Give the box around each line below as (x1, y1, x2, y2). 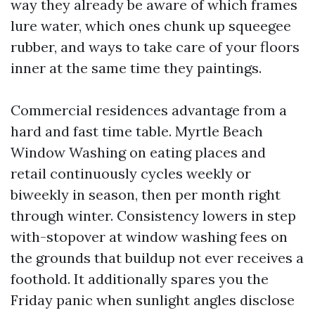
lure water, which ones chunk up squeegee (11, 17, 291, 34)
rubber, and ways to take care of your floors (11, 38, 300, 56)
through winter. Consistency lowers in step (11, 207, 296, 224)
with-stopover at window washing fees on (11, 228, 288, 245)
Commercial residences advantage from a (11, 101, 287, 119)
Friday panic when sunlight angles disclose (11, 291, 295, 309)
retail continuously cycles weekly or (11, 165, 251, 182)
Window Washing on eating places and (11, 143, 266, 161)
